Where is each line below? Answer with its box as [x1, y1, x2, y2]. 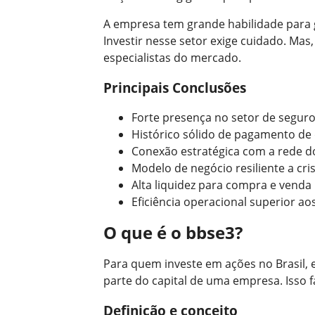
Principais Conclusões [103, 78, 246, 96]
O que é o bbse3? [103, 221, 243, 245]
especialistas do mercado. [103, 50, 241, 65]
